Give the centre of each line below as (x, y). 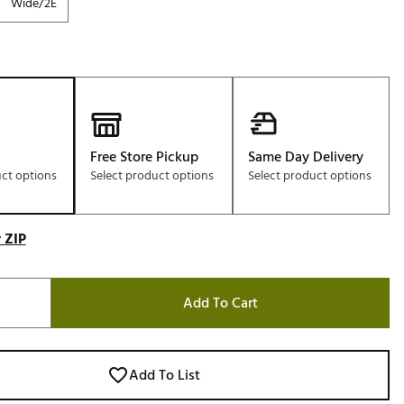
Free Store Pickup (145, 157)
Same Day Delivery (305, 157)
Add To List (164, 375)
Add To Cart (220, 303)
